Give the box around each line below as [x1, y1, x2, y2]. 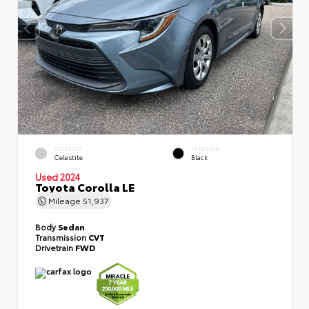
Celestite [54, 152, 83, 162]
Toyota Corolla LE [35, 178, 134, 195]
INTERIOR [191, 145, 219, 153]
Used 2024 [35, 170, 80, 183]
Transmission [35, 230, 88, 243]
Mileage [46, 194, 83, 206]
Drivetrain [35, 241, 75, 253]
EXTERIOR [54, 145, 82, 153]
